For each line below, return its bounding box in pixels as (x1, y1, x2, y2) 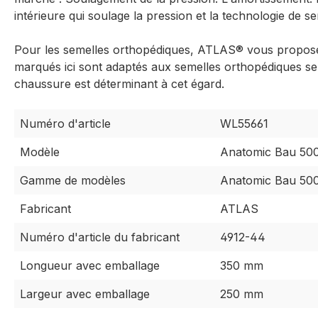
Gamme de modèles (20, 173, 126, 188)
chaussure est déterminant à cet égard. (14, 77, 224, 92)
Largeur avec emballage (20, 287, 150, 302)
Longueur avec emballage (20, 258, 160, 273)
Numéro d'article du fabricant (20, 230, 180, 245)
